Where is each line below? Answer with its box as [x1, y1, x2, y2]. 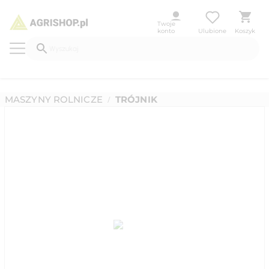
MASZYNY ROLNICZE [5, 94, 103, 105]
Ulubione [198, 27, 226, 35]
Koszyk [235, 27, 255, 35]
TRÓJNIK [115, 94, 157, 105]
